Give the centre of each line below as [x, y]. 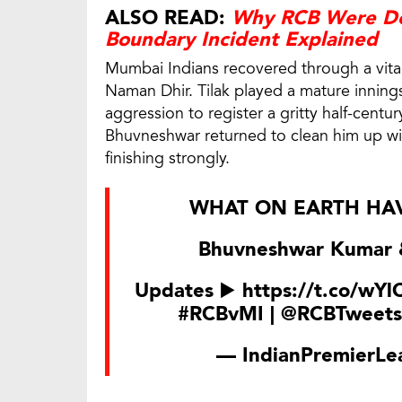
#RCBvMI [221, 315]
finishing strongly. [167, 158]
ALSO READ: [168, 18]
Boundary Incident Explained [241, 40]
